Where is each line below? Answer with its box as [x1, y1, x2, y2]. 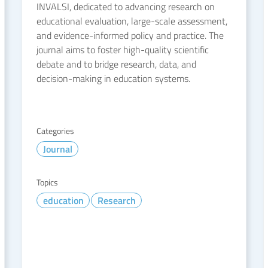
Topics [36, 176, 58, 188]
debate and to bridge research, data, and [36, 57, 196, 71]
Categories [36, 124, 74, 137]
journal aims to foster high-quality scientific [36, 42, 209, 57]
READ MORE [36, 232, 89, 245]
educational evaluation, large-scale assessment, [36, 14, 227, 28]
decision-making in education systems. [36, 71, 190, 86]
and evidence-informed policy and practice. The [36, 28, 224, 42]
